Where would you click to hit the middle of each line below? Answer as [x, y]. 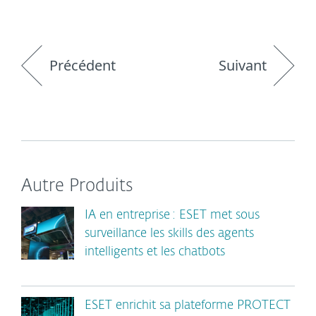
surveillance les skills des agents [169, 234]
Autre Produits [77, 186]
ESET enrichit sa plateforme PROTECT [188, 306]
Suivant [243, 65]
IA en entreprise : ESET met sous [172, 215]
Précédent [83, 65]
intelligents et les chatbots [155, 252]
